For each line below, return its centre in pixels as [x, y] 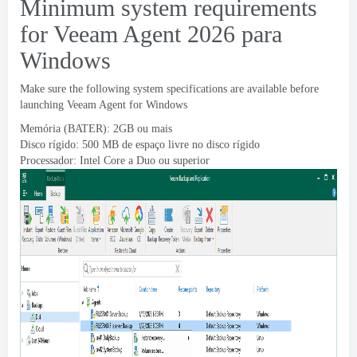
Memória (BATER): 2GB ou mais [96, 129]
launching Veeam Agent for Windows [104, 105]
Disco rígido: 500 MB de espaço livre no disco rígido [140, 145]
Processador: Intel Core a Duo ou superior [115, 161]
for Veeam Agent [100, 34]
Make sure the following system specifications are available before [169, 89]
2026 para [231, 34]
